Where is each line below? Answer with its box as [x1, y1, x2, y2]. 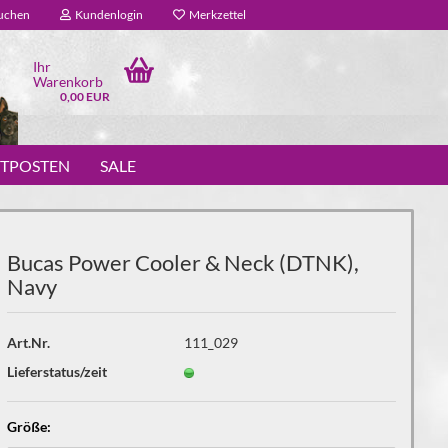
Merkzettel [185, 7, 246, 22]
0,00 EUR [60, 89, 111, 104]
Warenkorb [33, 73, 104, 90]
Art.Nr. [6, 333, 50, 351]
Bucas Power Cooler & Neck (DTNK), [6, 249, 359, 276]
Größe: [6, 418, 51, 435]
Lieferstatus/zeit [6, 362, 107, 380]
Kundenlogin [71, 7, 143, 22]
